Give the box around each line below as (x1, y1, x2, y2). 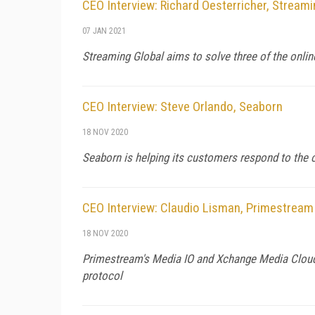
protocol (82, 268, 122, 283)
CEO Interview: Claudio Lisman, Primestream (82, 199, 314, 216)
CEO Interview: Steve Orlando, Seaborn (82, 98, 283, 115)
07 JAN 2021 (82, 25, 126, 36)
